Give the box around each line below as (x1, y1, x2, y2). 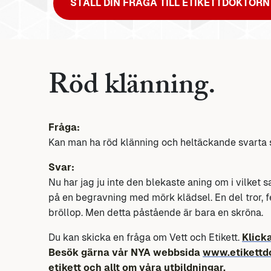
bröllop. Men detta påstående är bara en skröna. (48, 207, 263, 219)
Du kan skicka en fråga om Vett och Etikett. (48, 232, 242, 244)
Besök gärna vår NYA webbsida (48, 247, 203, 259)
